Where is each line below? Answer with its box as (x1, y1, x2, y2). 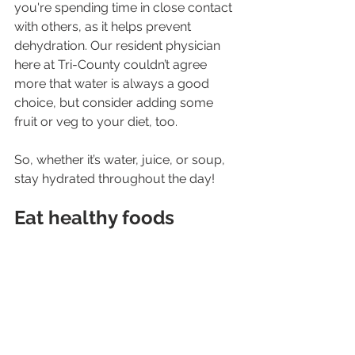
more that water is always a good (14, 75, 212, 91)
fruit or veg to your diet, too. (14, 113, 177, 129)
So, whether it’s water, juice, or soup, (14, 151, 228, 167)
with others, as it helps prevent (14, 18, 194, 34)
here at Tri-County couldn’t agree (14, 56, 210, 72)
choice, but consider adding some (14, 94, 216, 110)
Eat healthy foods (14, 205, 174, 229)
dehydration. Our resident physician (14, 37, 223, 53)
